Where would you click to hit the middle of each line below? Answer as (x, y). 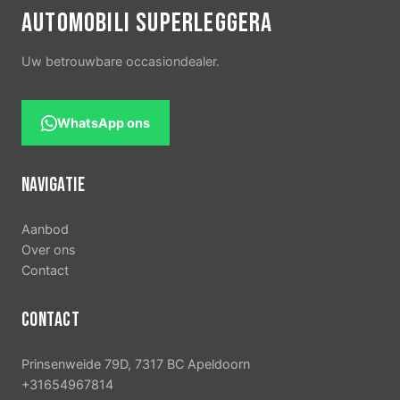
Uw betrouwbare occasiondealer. (121, 62)
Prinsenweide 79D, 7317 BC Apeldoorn (136, 364)
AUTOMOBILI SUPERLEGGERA (147, 24)
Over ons (49, 250)
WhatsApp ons (104, 123)
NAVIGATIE (53, 186)
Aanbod (45, 229)
